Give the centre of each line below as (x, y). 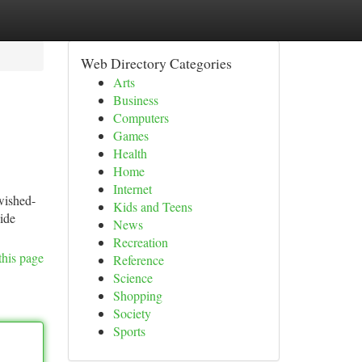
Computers (141, 118)
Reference (138, 260)
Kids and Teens (152, 206)
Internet (132, 189)
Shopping (137, 295)
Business (135, 100)
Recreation (140, 242)
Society (132, 313)
